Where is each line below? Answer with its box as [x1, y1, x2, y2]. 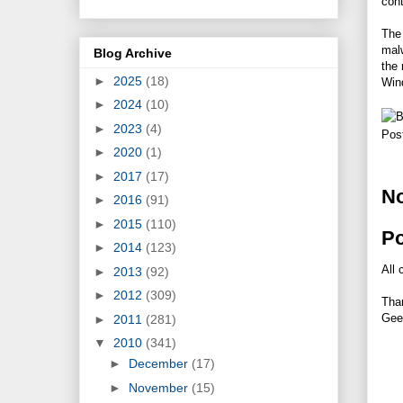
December [128, 356, 192, 372]
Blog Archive [94, 45, 172, 60]
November [128, 380, 192, 395]
